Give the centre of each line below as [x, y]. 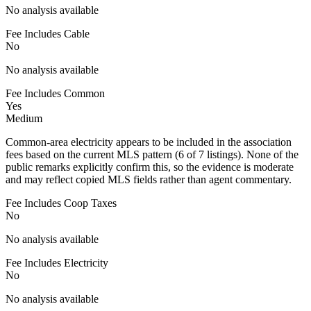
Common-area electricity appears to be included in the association [149, 142]
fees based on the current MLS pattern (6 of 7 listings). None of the [152, 154]
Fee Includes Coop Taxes [61, 203]
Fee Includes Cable [48, 33]
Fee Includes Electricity [57, 262]
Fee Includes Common [55, 93]
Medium [24, 118]
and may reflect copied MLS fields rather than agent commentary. [149, 179]
